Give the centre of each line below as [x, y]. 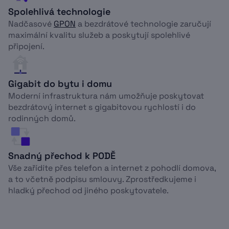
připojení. [26, 46]
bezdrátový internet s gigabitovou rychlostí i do [102, 107]
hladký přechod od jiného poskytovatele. [88, 190]
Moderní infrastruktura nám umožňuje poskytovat [106, 96]
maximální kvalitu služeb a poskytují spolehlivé [99, 35]
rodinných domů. [42, 118]
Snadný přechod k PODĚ [62, 156]
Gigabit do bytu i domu [60, 84]
